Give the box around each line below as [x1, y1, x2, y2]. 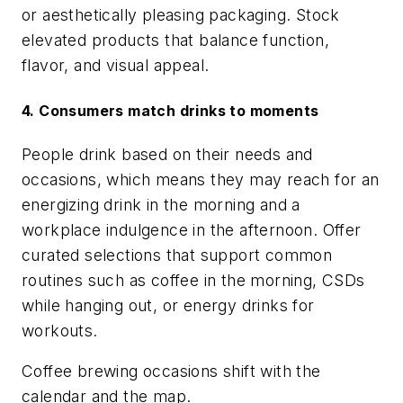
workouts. [22, 320, 98, 340]
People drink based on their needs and [22, 144, 313, 164]
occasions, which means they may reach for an [22, 169, 380, 189]
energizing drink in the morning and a [22, 194, 300, 214]
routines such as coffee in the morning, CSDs [22, 270, 365, 290]
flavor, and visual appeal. [22, 56, 210, 76]
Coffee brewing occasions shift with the [22, 362, 321, 381]
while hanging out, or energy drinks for [22, 295, 315, 315]
